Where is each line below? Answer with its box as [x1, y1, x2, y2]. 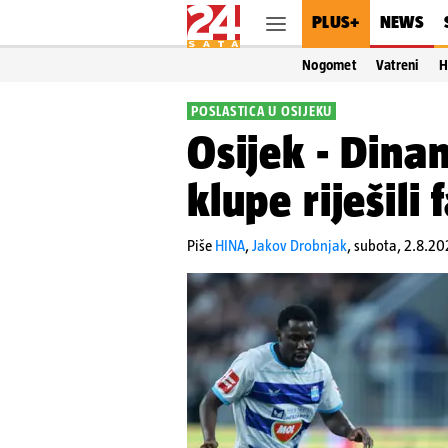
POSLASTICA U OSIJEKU [191, 103, 332, 119]
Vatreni [375, 57, 419, 73]
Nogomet [302, 57, 356, 73]
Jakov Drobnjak [252, 237, 347, 254]
